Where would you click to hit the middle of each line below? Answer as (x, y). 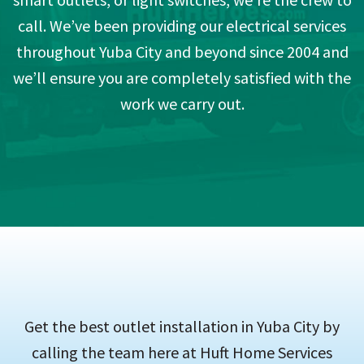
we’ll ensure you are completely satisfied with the (182, 78)
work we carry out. (182, 104)
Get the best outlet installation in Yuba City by (182, 327)
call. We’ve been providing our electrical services (182, 26)
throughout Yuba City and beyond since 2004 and (182, 52)
